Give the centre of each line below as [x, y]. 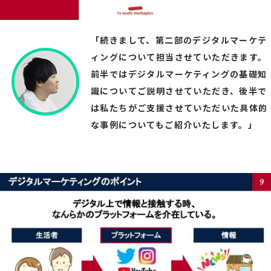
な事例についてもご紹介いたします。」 [174, 124]
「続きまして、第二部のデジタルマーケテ [179, 40]
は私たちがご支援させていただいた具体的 [179, 107]
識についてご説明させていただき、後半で [179, 90]
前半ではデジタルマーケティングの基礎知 [179, 73]
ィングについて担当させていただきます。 [179, 57]
